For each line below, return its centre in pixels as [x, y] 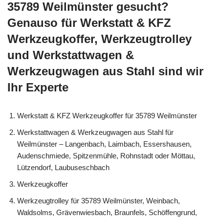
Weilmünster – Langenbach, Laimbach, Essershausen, [104, 144]
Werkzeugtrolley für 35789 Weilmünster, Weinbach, [99, 200]
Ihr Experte [38, 87]
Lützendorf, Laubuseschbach [63, 167]
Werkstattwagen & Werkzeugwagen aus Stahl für [95, 132]
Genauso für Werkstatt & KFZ [89, 22]
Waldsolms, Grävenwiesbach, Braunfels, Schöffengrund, [107, 212]
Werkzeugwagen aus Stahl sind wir [105, 71]
